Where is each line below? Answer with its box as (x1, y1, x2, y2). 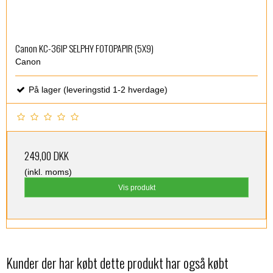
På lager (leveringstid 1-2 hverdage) (26, 85, 168, 95)
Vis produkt (118, 183, 155, 192)
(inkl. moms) (24, 167, 72, 177)
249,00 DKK (24, 147, 69, 164)
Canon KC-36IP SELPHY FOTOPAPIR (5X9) (15, 40, 154, 55)
